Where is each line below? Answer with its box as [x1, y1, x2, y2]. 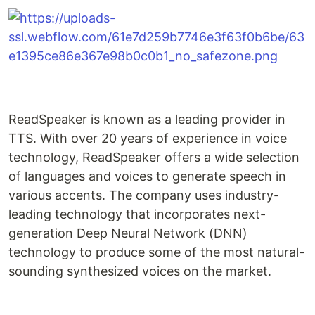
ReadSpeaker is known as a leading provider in [8, 112, 285, 127]
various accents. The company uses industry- [8, 188, 279, 203]
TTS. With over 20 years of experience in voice [8, 131, 287, 146]
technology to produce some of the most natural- [8, 245, 304, 260]
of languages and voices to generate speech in [8, 169, 286, 184]
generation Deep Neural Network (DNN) [8, 226, 247, 241]
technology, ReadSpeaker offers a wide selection [8, 150, 300, 165]
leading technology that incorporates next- [8, 207, 266, 222]
